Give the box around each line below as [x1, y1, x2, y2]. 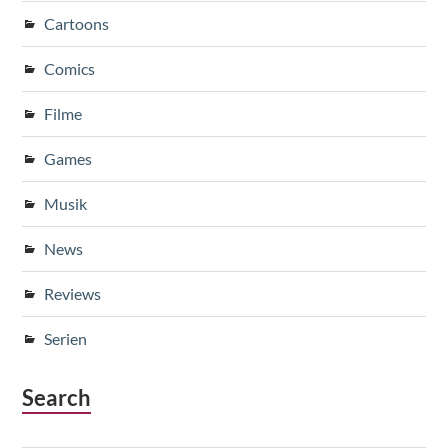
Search [22, 384, 92, 412]
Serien [44, 329, 88, 349]
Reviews [44, 284, 102, 304]
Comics [44, 59, 96, 79]
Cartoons [44, 14, 110, 34]
